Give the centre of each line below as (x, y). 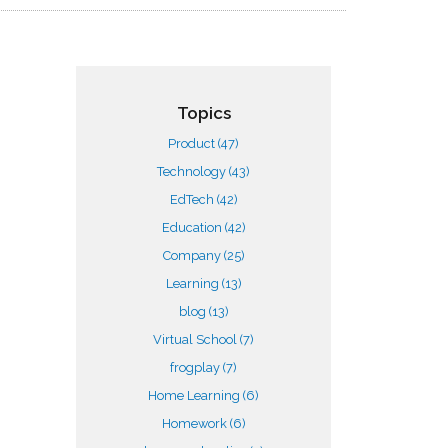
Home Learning (195, 395)
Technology (193, 171)
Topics (203, 113)
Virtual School (196, 339)
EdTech (193, 199)
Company (193, 255)
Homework (195, 423)
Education (193, 227)
